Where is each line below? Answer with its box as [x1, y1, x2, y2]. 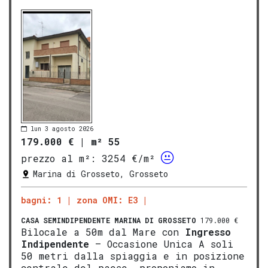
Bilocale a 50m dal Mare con [21, 226, 185, 239]
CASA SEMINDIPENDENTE [21, 215, 110, 226]
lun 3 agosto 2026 [31, 124, 93, 133]
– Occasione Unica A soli [89, 237, 233, 251]
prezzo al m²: [21, 152, 96, 165]
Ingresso [185, 226, 231, 239]
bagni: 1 [21, 194, 62, 206]
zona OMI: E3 [77, 194, 138, 206]
